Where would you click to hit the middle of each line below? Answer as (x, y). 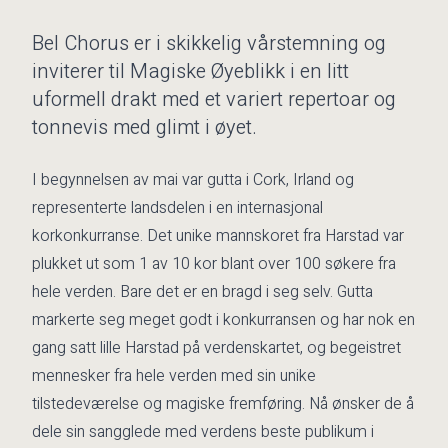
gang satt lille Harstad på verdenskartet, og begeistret (216, 348)
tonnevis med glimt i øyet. (144, 127)
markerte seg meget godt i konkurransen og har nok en (223, 320)
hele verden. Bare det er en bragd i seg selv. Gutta (202, 292)
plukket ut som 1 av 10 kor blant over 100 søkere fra (214, 264)
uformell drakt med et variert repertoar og (214, 99)
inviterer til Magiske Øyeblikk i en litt (190, 71)
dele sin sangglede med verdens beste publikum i (203, 432)
